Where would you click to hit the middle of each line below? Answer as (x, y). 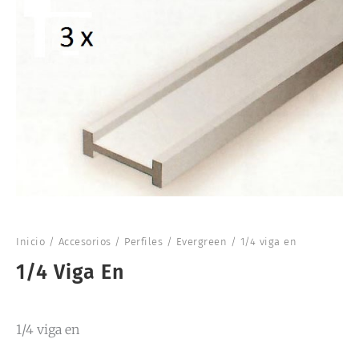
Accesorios (85, 241)
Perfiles (143, 241)
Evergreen (201, 241)
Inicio (30, 241)
